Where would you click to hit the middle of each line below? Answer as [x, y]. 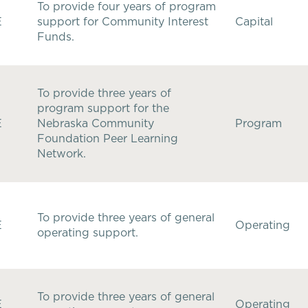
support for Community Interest [123, 22]
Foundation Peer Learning [108, 139]
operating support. [88, 233]
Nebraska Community [96, 123]
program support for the [103, 108]
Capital [254, 22]
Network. [62, 154]
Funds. [56, 37]
